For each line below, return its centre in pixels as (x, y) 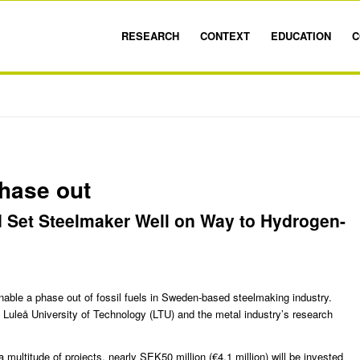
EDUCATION (301, 36)
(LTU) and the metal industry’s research (239, 314)
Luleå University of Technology (75, 314)
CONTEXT (225, 36)
